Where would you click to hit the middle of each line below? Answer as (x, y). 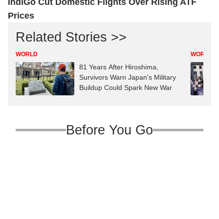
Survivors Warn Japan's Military (128, 77)
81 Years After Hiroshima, (119, 67)
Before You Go (109, 130)
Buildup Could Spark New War (126, 88)
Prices (21, 16)
